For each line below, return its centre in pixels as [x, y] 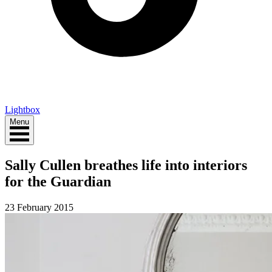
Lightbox [22, 109]
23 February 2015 [39, 207]
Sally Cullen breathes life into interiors [126, 165]
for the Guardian [58, 181]
